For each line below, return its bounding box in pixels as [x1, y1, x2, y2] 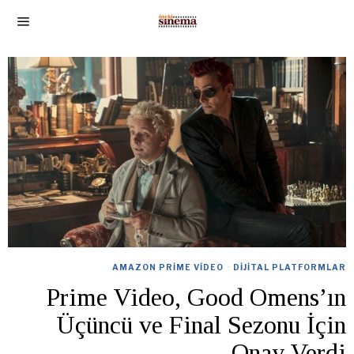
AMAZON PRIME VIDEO [112, 262, 224, 272]
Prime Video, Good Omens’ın [47, 282, 346, 311]
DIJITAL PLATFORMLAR [233, 262, 346, 272]
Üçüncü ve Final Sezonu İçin [56, 310, 346, 339]
